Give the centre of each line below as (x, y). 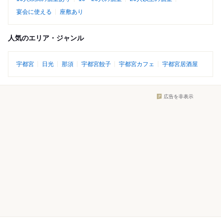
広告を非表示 (179, 96)
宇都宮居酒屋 (180, 64)
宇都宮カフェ (137, 64)
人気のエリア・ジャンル (46, 38)
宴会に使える (34, 12)
